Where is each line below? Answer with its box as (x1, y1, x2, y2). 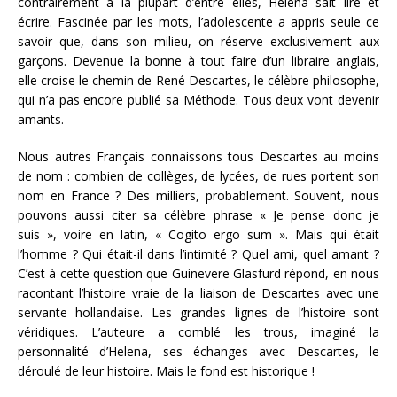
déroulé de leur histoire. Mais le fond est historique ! (18, 362, 315, 379)
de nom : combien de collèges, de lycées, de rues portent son (18, 167, 379, 184)
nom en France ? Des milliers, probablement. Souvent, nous (18, 186, 379, 204)
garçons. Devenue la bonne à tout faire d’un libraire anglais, (18, 51, 379, 69)
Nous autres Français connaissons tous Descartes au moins (18, 147, 379, 165)
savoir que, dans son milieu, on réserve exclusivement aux (18, 32, 379, 50)
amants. (18, 110, 64, 128)
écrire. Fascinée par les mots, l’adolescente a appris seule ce (18, 12, 379, 30)
